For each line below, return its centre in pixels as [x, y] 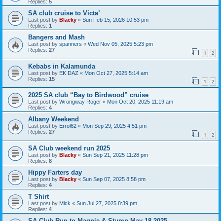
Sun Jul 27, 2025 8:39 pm [107, 203]
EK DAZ [69, 73]
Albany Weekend [54, 119]
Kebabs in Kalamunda [62, 66]
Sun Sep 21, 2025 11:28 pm [115, 155]
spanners [71, 44]
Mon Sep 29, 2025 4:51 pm [114, 126]
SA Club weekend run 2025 [69, 148]
